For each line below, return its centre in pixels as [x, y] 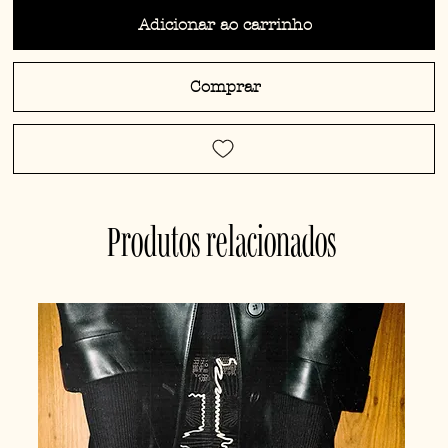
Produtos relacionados [222, 240]
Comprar [225, 87]
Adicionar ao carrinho [225, 25]
